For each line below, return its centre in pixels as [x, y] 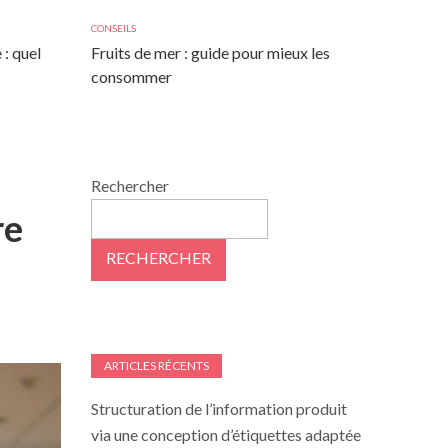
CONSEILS [113, 28]
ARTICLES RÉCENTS [156, 365]
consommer [131, 76]
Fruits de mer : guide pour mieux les [210, 52]
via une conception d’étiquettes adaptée [226, 434]
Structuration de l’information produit [219, 408]
